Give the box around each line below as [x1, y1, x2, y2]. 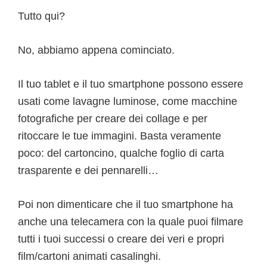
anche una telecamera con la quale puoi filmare [18, 216, 243, 228]
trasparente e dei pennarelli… [18, 164, 159, 177]
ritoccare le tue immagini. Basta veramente [18, 130, 221, 142]
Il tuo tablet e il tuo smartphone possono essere [18, 78, 243, 91]
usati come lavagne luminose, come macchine [18, 95, 237, 108]
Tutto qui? [18, 10, 65, 23]
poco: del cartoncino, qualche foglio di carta [18, 147, 224, 160]
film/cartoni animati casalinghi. [18, 250, 161, 263]
